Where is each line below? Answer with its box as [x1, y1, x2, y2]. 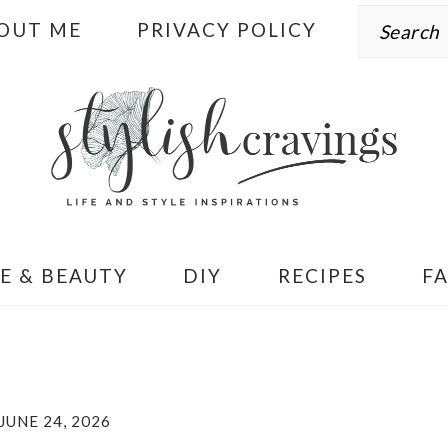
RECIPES [277, 263, 367, 287]
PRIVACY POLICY [137, 18, 318, 41]
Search [356, 2, 426, 26]
